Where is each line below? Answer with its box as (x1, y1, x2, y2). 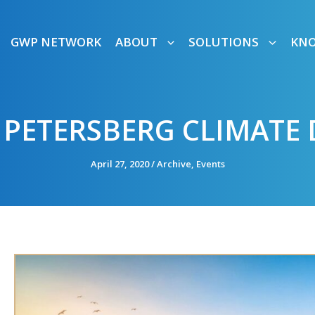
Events (195, 157, 225, 170)
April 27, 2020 (90, 157, 151, 170)
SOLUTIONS (188, 33, 259, 50)
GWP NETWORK (11, 33, 102, 50)
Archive (156, 157, 191, 170)
